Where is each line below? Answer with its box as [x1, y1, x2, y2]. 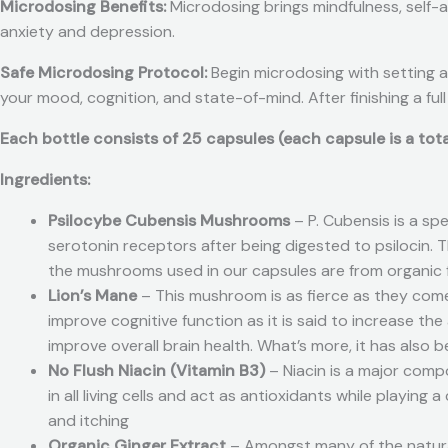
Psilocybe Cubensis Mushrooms [48, 210, 290, 232]
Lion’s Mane [48, 285, 141, 307]
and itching [48, 410, 129, 432]
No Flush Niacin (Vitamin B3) [48, 360, 269, 382]
